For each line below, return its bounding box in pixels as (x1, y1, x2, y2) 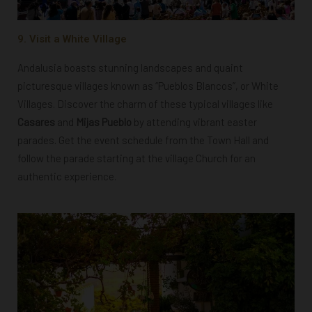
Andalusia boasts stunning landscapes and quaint (17, 61, 243, 74)
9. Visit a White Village (17, 32, 127, 45)
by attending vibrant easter (134, 115, 257, 128)
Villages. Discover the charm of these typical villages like (17, 97, 273, 110)
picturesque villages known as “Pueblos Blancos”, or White (17, 79, 279, 92)
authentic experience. (17, 169, 116, 182)
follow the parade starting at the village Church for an (17, 151, 256, 164)
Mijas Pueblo (76, 115, 134, 128)
